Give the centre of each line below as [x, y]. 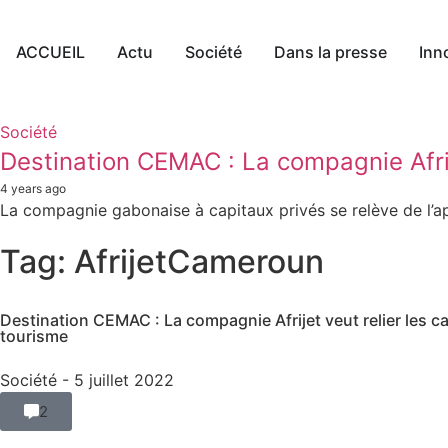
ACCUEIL [50, 51]
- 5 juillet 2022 [118, 379]
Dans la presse [330, 51]
